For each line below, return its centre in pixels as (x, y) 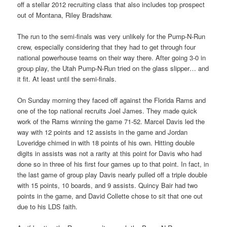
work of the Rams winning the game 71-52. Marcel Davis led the (111, 122)
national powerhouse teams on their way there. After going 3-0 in (112, 58)
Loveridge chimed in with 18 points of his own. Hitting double (106, 143)
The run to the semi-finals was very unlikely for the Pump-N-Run (111, 36)
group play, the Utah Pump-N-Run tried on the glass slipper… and (113, 68)
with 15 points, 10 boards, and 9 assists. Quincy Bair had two (108, 185)
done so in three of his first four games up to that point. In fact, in (113, 164)
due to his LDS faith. (48, 207)
